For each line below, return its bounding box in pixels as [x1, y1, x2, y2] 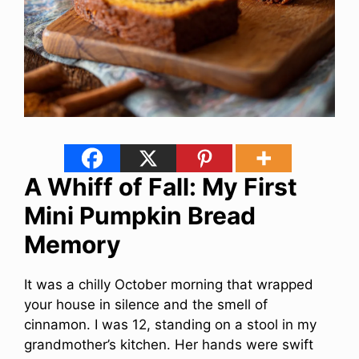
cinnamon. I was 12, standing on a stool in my [24, 317, 317, 333]
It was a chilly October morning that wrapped [24, 276, 313, 293]
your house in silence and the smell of [24, 296, 268, 313]
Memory [24, 230, 121, 260]
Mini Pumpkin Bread [24, 201, 256, 231]
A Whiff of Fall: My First [24, 172, 297, 202]
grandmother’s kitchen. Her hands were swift [24, 337, 313, 353]
